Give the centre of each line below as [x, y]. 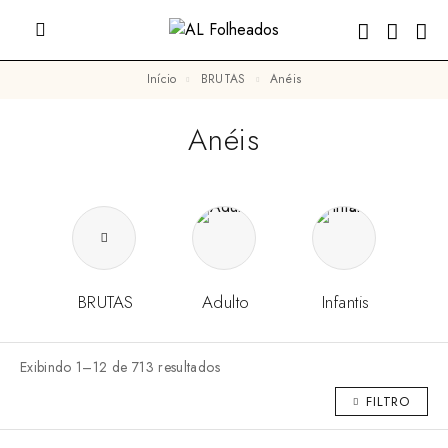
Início [163, 79]
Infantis [345, 301]
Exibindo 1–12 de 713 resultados [120, 366]
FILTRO [388, 402]
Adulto [225, 301]
